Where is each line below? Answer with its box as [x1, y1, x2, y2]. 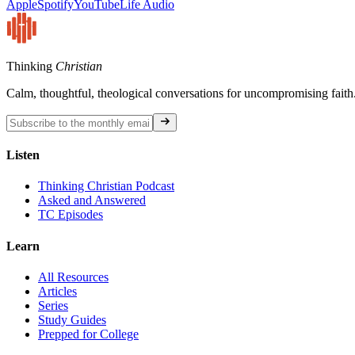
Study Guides [38, 312, 106, 326]
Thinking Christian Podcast [38, 179, 174, 193]
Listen [6, 148, 40, 162]
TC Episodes [38, 208, 103, 222]
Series [38, 298, 68, 312]
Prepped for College [38, 326, 139, 341]
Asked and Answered [38, 193, 146, 208]
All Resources [38, 269, 109, 284]
